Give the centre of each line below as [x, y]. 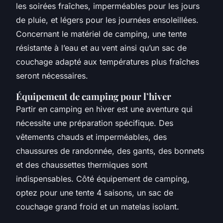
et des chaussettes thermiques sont [82, 165]
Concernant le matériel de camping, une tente [101, 34]
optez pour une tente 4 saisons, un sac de [95, 192]
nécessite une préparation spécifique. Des [95, 123]
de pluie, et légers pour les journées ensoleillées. [107, 20]
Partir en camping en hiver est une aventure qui [104, 109]
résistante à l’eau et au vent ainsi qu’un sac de [101, 48]
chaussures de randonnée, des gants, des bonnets [110, 151]
